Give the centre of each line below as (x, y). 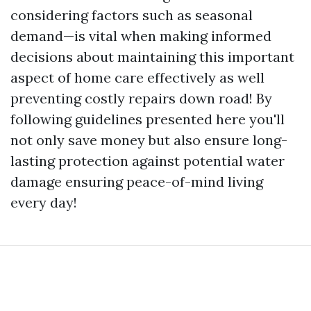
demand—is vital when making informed (141, 36)
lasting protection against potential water (148, 161)
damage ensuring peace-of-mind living (137, 182)
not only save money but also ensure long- (149, 140)
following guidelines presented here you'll (148, 119)
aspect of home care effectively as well (137, 77)
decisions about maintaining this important (152, 57)
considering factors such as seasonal (132, 15)
